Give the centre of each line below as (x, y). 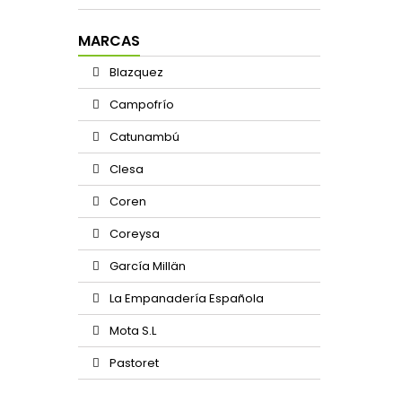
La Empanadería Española (185, 298)
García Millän (146, 266)
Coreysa (133, 234)
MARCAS (109, 41)
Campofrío (140, 105)
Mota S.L (131, 331)
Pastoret (133, 363)
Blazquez (135, 72)
